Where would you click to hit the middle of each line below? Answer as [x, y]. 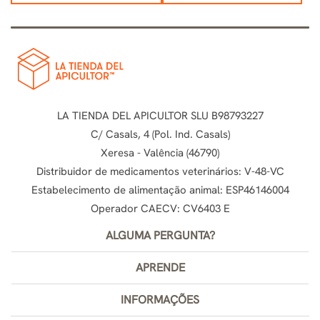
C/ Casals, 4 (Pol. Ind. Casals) [160, 134]
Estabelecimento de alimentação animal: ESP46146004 [160, 190]
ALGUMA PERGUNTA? [160, 235]
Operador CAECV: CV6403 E [160, 208]
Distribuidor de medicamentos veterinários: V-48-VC [160, 171]
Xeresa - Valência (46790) [160, 152]
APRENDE [160, 267]
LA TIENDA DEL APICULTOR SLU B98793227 [160, 115]
